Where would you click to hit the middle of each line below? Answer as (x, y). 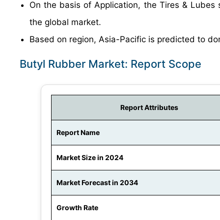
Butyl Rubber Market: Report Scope (110, 64)
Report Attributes (149, 107)
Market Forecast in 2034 (97, 182)
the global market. (65, 22)
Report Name (78, 132)
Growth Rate (77, 207)
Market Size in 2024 (90, 157)
